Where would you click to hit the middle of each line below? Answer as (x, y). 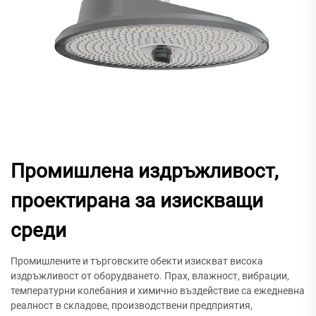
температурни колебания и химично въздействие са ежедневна (158, 290)
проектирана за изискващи (137, 200)
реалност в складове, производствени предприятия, (132, 305)
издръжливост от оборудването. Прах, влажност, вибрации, (150, 275)
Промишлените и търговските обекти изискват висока (137, 261)
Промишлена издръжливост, (145, 171)
